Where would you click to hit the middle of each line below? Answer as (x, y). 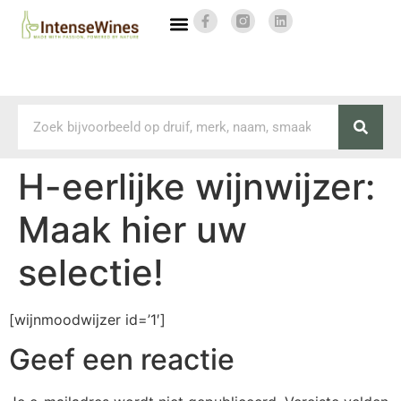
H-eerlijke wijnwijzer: (196, 186)
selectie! (91, 272)
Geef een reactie (122, 359)
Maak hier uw (132, 229)
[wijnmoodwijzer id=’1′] (87, 319)
